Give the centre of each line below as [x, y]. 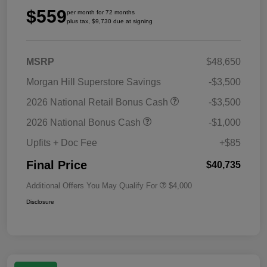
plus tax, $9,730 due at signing [110, 21]
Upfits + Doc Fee [62, 142]
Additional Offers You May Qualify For [92, 185]
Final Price [57, 165]
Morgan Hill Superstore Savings [94, 82]
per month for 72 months [101, 12]
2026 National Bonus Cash [85, 122]
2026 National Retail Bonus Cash [98, 102]
